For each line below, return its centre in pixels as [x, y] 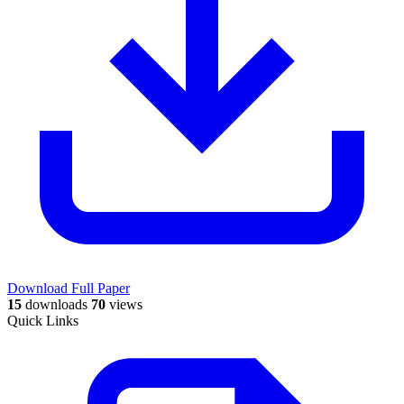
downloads [55, 304]
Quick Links [43, 320]
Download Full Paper [69, 288]
